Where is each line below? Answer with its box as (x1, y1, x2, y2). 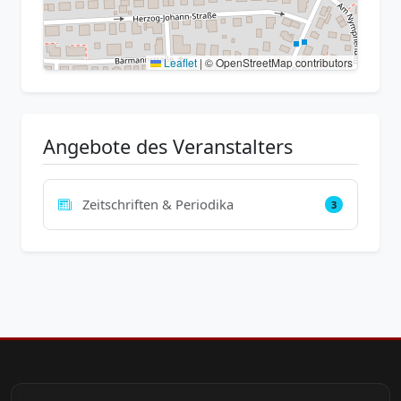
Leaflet (161, 55, 197, 71)
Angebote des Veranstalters (43, 133, 293, 160)
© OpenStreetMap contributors (202, 55, 353, 71)
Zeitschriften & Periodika (79, 195, 234, 213)
